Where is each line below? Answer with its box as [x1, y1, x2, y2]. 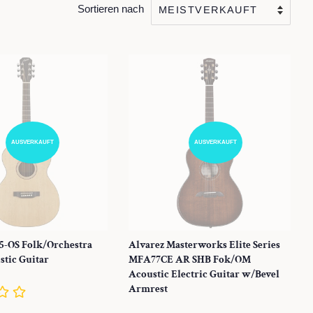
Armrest [129, 282, 168, 296]
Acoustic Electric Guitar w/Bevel [129, 267, 279, 281]
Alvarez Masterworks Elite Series [129, 238, 280, 252]
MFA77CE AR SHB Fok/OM [129, 252, 251, 266]
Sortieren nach [78, 3, 144, 15]
